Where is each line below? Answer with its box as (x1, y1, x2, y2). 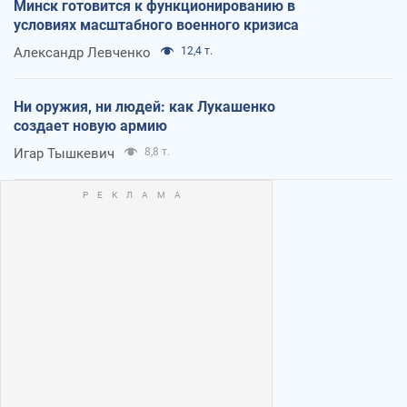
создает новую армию (14, 116, 167, 134)
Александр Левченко (14, 44, 151, 61)
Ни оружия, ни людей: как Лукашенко (14, 97, 275, 115)
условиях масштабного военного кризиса (14, 15, 299, 34)
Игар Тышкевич (14, 144, 114, 162)
